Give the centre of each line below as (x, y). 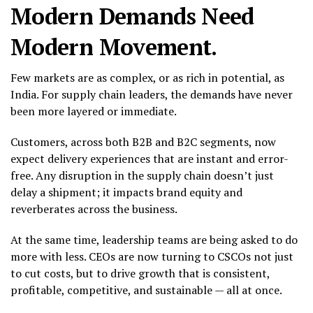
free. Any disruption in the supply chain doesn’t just (142, 175)
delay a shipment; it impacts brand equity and (126, 192)
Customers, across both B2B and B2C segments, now (143, 141)
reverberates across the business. (94, 209)
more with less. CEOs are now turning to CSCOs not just (152, 256)
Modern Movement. (114, 46)
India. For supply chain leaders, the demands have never (152, 94)
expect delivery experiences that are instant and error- (150, 158)
